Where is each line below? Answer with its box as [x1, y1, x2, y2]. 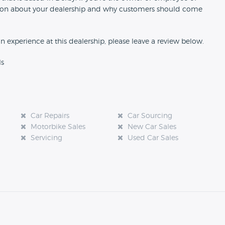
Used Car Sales [127, 135, 178, 142]
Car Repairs [30, 113, 69, 120]
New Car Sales [127, 124, 176, 131]
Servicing [30, 135, 62, 142]
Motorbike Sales [30, 124, 85, 131]
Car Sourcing [127, 113, 172, 120]
